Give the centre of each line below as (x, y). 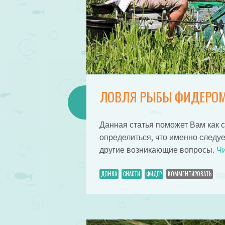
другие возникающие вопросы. (158, 150)
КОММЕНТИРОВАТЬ (189, 174)
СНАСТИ (131, 174)
